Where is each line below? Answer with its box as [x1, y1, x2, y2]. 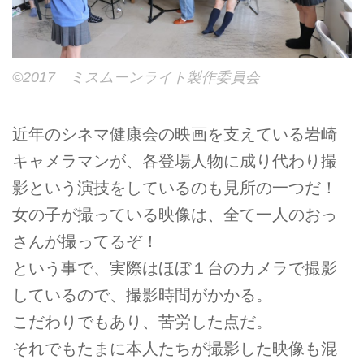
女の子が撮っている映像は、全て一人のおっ [12, 205, 337, 223]
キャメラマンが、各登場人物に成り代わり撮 [12, 151, 337, 170]
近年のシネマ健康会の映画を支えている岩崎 [12, 124, 337, 143]
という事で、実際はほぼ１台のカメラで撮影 [12, 258, 337, 277]
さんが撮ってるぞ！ [12, 232, 158, 250]
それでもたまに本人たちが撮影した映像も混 [12, 339, 337, 357]
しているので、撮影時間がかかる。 [12, 285, 272, 304]
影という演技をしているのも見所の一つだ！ [12, 178, 337, 197]
